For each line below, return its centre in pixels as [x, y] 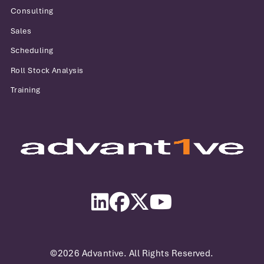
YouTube [192, 199]
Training [26, 90]
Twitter [166, 199]
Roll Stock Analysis [47, 70]
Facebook [152, 199]
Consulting [32, 11]
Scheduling [32, 51]
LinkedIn [129, 199]
